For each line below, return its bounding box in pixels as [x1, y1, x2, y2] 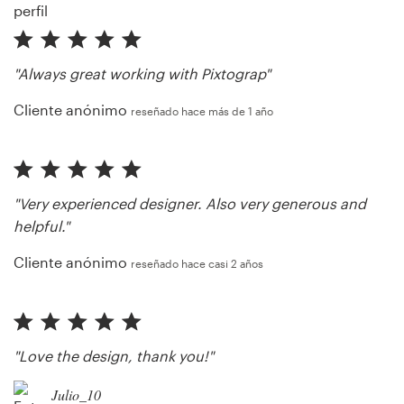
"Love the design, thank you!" [14, 346, 214, 364]
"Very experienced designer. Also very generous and [14, 194, 366, 212]
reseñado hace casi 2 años [131, 256, 263, 270]
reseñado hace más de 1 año [131, 104, 273, 117]
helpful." [14, 216, 69, 234]
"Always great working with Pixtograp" [14, 64, 271, 82]
